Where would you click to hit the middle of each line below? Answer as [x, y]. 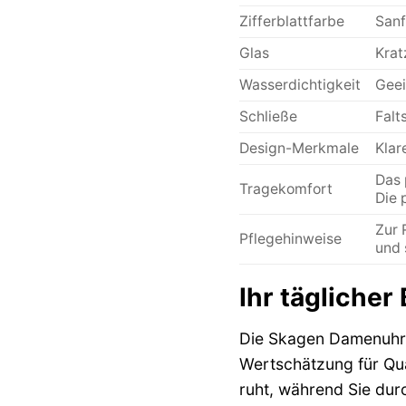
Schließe [268, 116]
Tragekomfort [285, 188]
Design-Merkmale [299, 148]
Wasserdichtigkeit [300, 84]
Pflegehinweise [290, 238]
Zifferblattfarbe [291, 21]
